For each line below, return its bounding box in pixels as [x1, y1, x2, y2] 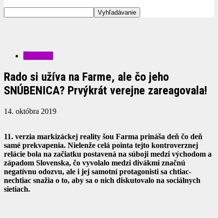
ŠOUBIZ [23, 52, 53, 60]
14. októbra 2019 [4, 107, 56, 115]
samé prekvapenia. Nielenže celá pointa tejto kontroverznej [4, 141, 198, 149]
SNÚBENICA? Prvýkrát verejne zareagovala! [4, 83, 207, 97]
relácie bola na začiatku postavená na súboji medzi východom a [4, 149, 212, 158]
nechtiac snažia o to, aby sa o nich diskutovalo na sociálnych [4, 176, 200, 184]
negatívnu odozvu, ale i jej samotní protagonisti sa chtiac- [4, 167, 191, 176]
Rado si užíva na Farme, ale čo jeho [4, 70, 169, 84]
